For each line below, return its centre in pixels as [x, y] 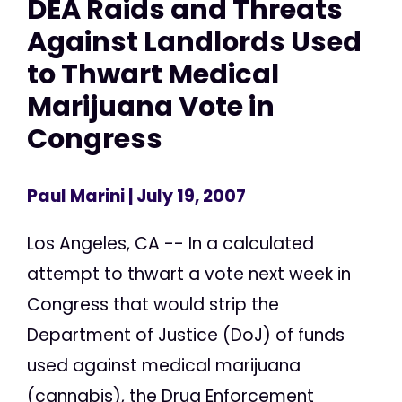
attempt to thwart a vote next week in [189, 274]
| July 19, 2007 [185, 196]
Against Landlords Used [194, 42]
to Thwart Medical [153, 74]
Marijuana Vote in [151, 107]
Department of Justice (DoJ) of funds [186, 335]
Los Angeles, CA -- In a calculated [170, 243]
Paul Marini [76, 196]
